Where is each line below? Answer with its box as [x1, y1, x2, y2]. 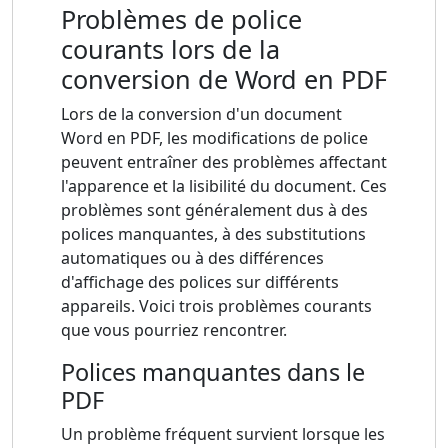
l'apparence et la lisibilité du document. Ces [61, 175, 387, 198]
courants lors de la [61, 32, 280, 67]
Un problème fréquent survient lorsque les [61, 423, 385, 446]
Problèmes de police [61, 2, 302, 37]
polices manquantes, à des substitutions [61, 223, 366, 246]
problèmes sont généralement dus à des [61, 199, 368, 222]
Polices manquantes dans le [61, 356, 365, 389]
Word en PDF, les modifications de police [61, 127, 368, 150]
